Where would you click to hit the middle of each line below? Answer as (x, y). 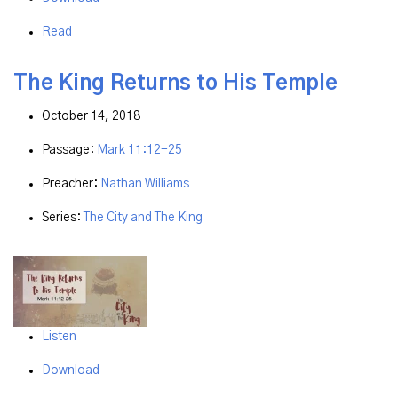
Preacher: (71, 184)
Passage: (69, 151)
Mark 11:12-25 (139, 151)
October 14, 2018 (91, 117)
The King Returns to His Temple (175, 83)
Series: (63, 218)
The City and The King (143, 218)
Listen (59, 337)
